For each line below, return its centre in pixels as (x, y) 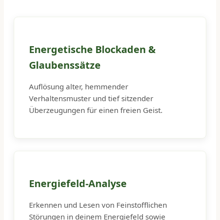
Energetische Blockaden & (92, 49)
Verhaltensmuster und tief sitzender (91, 98)
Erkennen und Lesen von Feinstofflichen (98, 205)
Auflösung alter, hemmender (79, 86)
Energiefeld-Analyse (78, 183)
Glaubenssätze (65, 65)
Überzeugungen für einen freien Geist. (96, 110)
